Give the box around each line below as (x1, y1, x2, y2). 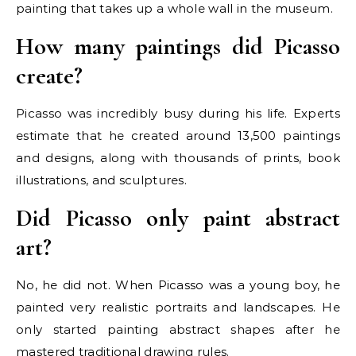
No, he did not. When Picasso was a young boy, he (16, 277, 340, 293)
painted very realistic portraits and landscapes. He (16, 300, 340, 315)
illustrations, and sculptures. (16, 172, 188, 188)
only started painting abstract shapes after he (16, 322, 340, 338)
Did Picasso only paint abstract (16, 203, 340, 234)
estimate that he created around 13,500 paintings (16, 128, 340, 144)
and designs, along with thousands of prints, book (16, 150, 340, 166)
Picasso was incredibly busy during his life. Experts (16, 106, 340, 122)
